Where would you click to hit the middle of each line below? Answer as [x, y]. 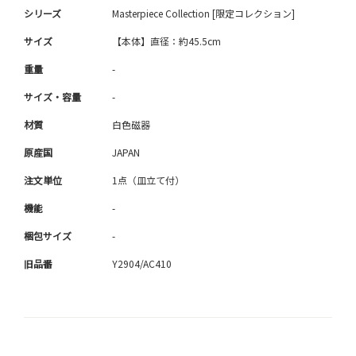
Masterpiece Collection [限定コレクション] [203, 14]
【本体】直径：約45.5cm [166, 41]
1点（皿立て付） [148, 180]
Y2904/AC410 [142, 264]
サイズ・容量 [52, 97]
